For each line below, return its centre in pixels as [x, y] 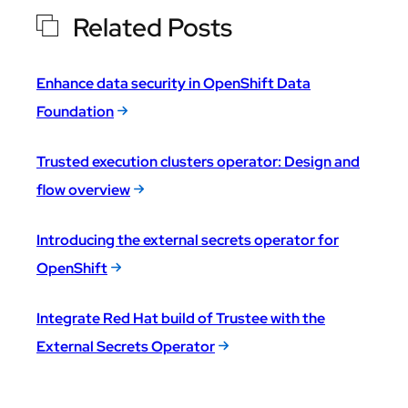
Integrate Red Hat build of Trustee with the [181, 318]
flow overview [83, 189]
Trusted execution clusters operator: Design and [198, 161]
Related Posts [153, 27]
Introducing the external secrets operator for [188, 240]
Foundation [75, 111]
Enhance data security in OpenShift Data [173, 83]
